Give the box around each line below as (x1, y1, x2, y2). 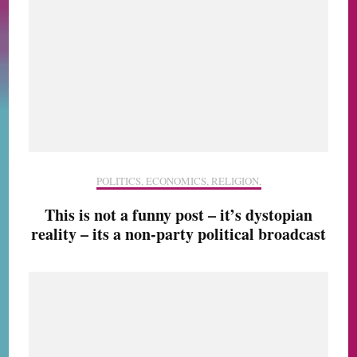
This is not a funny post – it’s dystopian (45, 202, 312, 226)
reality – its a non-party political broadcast (31, 222, 326, 245)
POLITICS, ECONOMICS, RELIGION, (96, 173, 261, 188)
